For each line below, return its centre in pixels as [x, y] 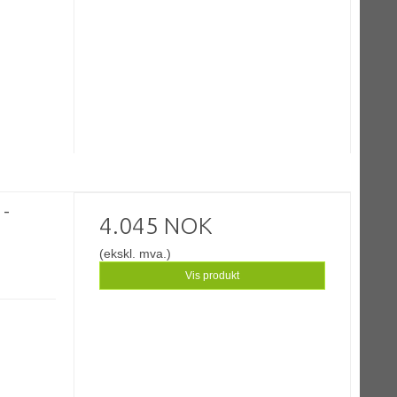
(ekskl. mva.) [136, 254]
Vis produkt [213, 276]
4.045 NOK [156, 226]
